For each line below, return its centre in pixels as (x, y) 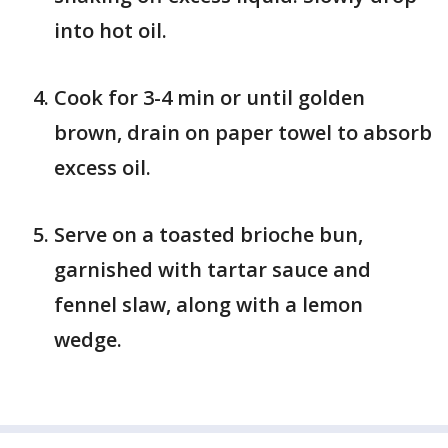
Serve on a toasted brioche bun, (208, 234)
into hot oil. (110, 30)
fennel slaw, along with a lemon (208, 304)
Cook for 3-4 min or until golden (209, 97)
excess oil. (102, 167)
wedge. (90, 339)
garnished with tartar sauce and (212, 269)
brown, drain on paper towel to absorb (243, 132)
